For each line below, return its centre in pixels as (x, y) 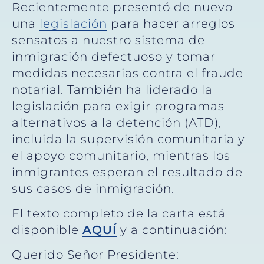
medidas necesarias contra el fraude (128, 73)
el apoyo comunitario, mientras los (121, 155)
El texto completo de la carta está (119, 213)
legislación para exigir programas (118, 106)
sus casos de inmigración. (93, 188)
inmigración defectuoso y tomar (114, 56)
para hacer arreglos (171, 23)
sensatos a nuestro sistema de (108, 40)
